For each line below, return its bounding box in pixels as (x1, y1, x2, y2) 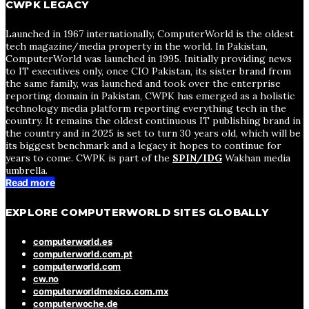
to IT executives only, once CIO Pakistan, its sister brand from (6, 65, 291, 78)
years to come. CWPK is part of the (6, 152, 172, 165)
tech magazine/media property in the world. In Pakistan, (6, 40, 268, 53)
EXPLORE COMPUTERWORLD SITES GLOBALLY (6, 206, 269, 219)
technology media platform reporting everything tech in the (6, 102, 286, 115)
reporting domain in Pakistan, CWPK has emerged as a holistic (6, 90, 295, 103)
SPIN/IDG (172, 152, 222, 165)
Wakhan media (222, 152, 290, 165)
